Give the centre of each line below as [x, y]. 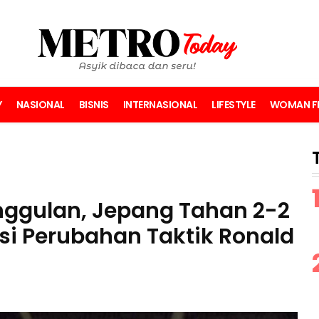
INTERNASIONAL [160, 105]
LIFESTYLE [234, 105]
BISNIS [94, 105]
